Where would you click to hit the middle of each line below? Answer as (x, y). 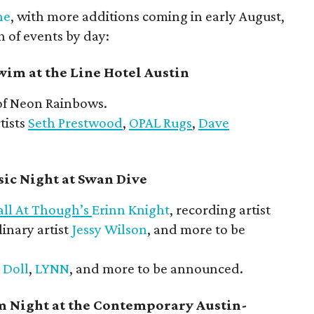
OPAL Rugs (161, 123)
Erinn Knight (131, 210)
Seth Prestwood (75, 123)
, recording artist (220, 210)
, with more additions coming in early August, (148, 16)
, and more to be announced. (156, 268)
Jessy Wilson (109, 229)
